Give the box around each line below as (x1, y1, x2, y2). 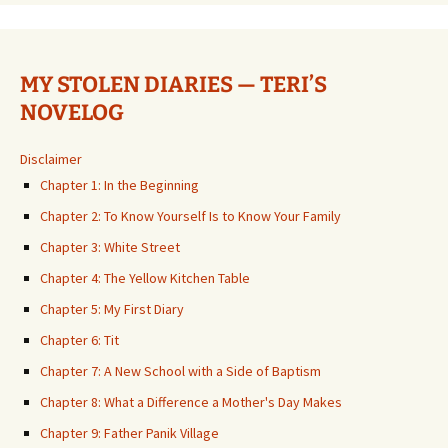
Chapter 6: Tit (40, 331, 119, 349)
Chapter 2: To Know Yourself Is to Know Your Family (40, 207, 341, 225)
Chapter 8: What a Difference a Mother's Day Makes (40, 393, 342, 411)
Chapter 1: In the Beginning (40, 176, 199, 194)
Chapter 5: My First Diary (40, 300, 184, 318)
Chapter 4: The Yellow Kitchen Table (40, 269, 250, 287)
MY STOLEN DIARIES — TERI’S (20, 71, 327, 98)
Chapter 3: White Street (40, 238, 180, 256)
